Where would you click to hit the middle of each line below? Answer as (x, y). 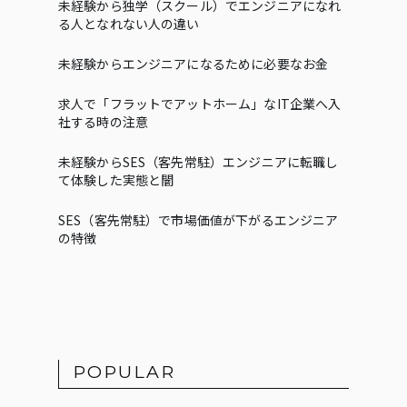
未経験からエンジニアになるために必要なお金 (194, 64)
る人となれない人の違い (129, 24)
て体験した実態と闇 (116, 180)
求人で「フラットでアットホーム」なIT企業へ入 (200, 104)
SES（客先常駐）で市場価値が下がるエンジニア (199, 220)
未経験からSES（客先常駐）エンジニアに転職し (199, 162)
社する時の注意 (104, 122)
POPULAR (125, 372)
